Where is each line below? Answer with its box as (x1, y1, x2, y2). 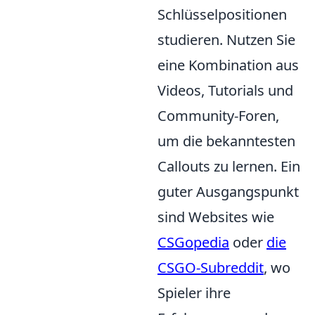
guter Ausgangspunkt (157, 181, 299, 201)
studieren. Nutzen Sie (157, 30, 295, 49)
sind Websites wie (157, 207, 274, 226)
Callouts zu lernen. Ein (157, 156, 300, 176)
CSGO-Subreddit (157, 257, 264, 277)
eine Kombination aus (157, 55, 299, 75)
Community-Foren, (157, 105, 279, 125)
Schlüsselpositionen (157, 4, 287, 24)
